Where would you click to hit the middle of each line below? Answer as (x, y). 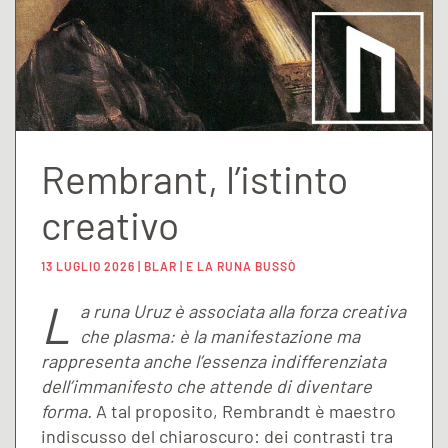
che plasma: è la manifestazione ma (220, 335)
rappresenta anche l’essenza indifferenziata (213, 360)
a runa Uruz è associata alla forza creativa (243, 310)
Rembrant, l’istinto (194, 178)
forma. (68, 410)
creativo (110, 224)
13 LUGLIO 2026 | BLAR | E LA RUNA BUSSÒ (168, 265)
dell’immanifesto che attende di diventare (206, 385)
